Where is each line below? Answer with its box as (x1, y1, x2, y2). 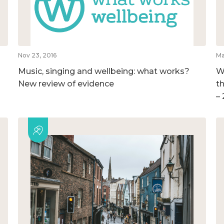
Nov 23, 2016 (17, 51, 56, 59)
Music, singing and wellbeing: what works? (17, 66, 189, 76)
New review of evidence (17, 78, 114, 88)
